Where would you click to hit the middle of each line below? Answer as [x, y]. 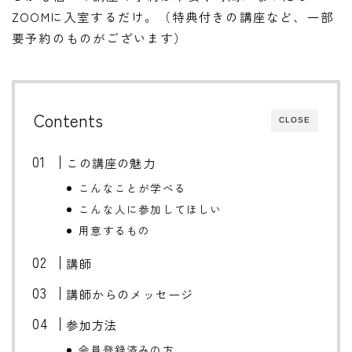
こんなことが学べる [133, 188]
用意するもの [115, 231]
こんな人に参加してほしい [150, 209]
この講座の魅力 [111, 163]
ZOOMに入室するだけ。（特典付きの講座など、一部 [173, 17]
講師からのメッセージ [130, 294]
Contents [68, 120]
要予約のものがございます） [100, 38]
